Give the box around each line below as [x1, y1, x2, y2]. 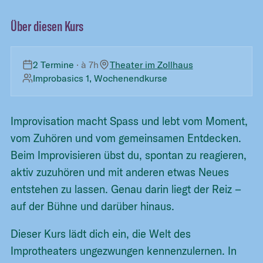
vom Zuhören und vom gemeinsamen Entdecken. [11, 131, 242, 145]
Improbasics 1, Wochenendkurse [33, 72, 168, 84]
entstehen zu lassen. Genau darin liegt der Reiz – [11, 182, 242, 196]
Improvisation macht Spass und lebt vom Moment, [11, 114, 248, 128]
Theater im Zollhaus [109, 58, 193, 70]
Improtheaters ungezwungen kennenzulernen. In [11, 244, 237, 258]
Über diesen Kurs [11, 17, 84, 35]
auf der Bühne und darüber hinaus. [11, 199, 175, 213]
